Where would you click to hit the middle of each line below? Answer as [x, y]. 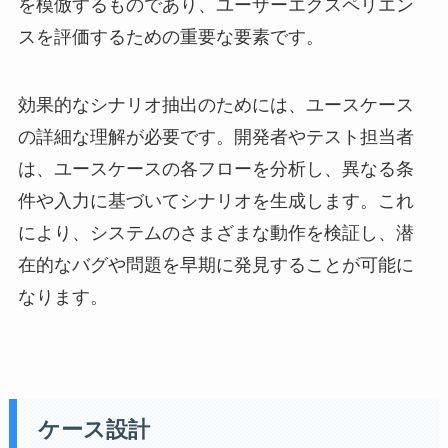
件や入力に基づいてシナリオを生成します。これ [215, 200]
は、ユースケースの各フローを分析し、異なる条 [215, 168]
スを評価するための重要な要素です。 [170, 36]
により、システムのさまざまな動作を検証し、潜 [215, 232]
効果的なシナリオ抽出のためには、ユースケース [215, 104]
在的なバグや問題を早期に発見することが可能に [215, 264]
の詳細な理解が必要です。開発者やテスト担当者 [215, 136]
